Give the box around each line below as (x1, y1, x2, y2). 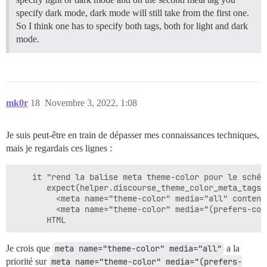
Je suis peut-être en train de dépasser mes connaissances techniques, (6, 129, 259, 140)
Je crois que (6, 243, 52, 253)
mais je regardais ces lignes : (6, 142, 112, 153)
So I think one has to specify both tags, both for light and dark (16, 20, 248, 31)
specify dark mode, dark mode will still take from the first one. (16, 7, 249, 18)
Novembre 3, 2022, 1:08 (45, 97, 137, 108)
